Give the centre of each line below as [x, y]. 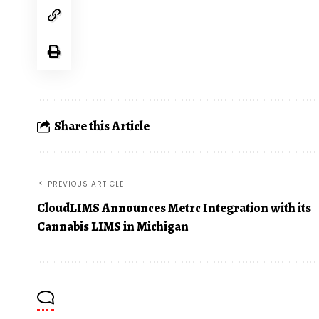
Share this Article [102, 126]
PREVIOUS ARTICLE [86, 184]
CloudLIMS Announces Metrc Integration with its [174, 208]
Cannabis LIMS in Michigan [113, 227]
